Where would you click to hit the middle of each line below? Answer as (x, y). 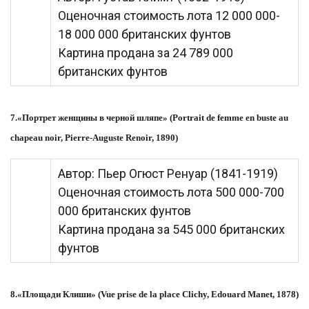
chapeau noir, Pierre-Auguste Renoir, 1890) (94, 138)
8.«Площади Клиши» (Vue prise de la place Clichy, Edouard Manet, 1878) (154, 294)
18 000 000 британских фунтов (144, 34)
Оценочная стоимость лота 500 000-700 (171, 192)
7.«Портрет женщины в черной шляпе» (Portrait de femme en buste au (149, 118)
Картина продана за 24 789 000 (146, 53)
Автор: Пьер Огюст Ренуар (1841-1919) (168, 173)
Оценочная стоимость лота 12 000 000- (169, 16)
